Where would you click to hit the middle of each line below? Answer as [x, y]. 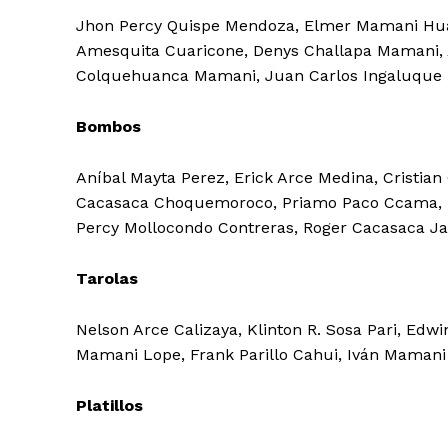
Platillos [109, 405]
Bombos [108, 126]
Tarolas [107, 278]
